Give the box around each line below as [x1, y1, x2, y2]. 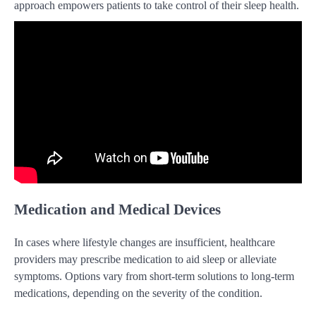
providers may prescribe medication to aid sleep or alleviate [14, 253, 276, 266]
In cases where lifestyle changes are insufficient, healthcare [14, 236, 275, 249]
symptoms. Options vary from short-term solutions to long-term [14, 270, 294, 283]
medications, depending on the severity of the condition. [14, 287, 262, 300]
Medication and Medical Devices [14, 200, 221, 217]
